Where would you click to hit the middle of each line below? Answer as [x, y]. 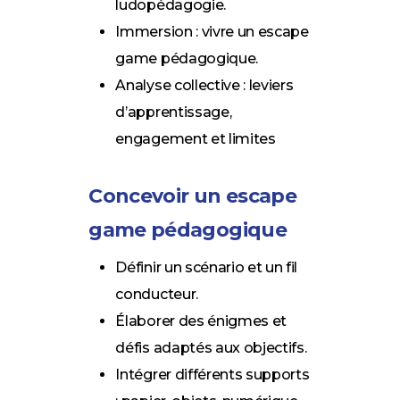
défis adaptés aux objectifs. [211, 347]
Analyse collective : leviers [204, 85]
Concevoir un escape [192, 196]
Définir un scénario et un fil [207, 267]
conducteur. [157, 294]
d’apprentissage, [174, 112]
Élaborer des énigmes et [201, 321]
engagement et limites [196, 138]
